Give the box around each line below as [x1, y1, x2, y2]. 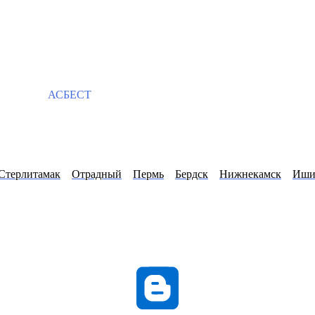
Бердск [175, 168, 208, 180]
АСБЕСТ [45, 88, 91, 101]
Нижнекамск [219, 168, 281, 180]
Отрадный [72, 168, 122, 180]
